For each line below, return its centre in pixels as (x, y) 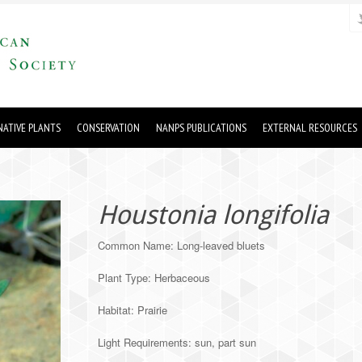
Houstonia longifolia (214, 215)
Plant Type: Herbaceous (154, 278)
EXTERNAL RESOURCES (310, 128)
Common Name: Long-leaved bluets (182, 245)
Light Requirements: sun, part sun (177, 342)
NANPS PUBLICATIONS (201, 128)
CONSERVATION (108, 128)
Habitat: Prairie (133, 310)
